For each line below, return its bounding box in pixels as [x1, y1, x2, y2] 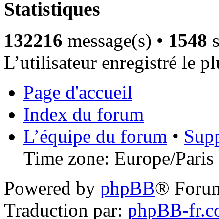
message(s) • [63, 30, 168, 51]
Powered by [4, 177, 100, 199]
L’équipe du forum [23, 126, 167, 147]
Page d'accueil [23, 82, 132, 103]
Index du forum [23, 104, 144, 125]
